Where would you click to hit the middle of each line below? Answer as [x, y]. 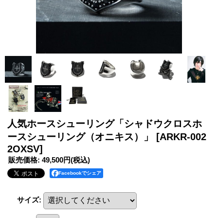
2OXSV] [25, 149]
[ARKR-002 [181, 137]
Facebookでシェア [80, 173]
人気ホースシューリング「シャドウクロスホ [105, 124]
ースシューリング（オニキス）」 [82, 137]
